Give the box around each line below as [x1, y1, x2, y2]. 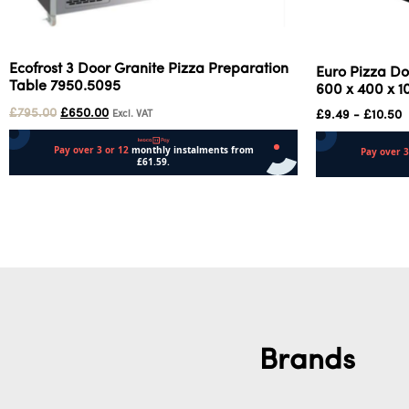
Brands [258, 346, 355, 376]
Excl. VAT [112, 109, 152, 120]
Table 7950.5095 [9, 79, 121, 94]
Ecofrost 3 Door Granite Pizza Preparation [9, 61, 288, 77]
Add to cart [9, 183, 83, 198]
